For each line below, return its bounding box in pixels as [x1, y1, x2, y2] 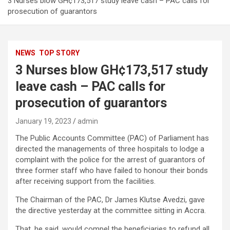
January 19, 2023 [15, 117, 71, 126]
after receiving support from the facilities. [15, 177, 156, 186]
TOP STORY [39, 49, 80, 57]
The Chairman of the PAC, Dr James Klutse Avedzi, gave [15, 195, 205, 205]
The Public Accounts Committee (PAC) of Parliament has [15, 133, 209, 143]
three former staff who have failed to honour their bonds [15, 166, 208, 176]
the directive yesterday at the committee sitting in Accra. [15, 206, 206, 216]
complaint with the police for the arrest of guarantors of [15, 155, 205, 165]
